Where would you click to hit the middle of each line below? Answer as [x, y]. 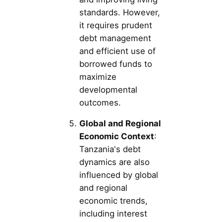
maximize [98, 77]
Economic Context [117, 136]
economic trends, [113, 200]
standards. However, [120, 12]
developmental [108, 89]
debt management [115, 38]
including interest [113, 213]
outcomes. [100, 102]
